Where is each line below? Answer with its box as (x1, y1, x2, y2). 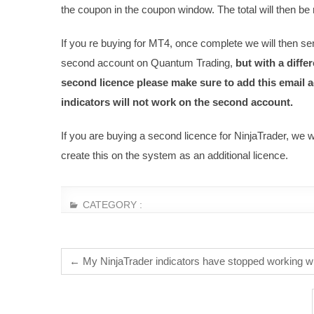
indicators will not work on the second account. (61, 96, 293, 108)
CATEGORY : (80, 199, 142, 210)
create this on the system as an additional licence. (61, 149, 288, 161)
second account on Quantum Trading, (61, 57, 235, 69)
